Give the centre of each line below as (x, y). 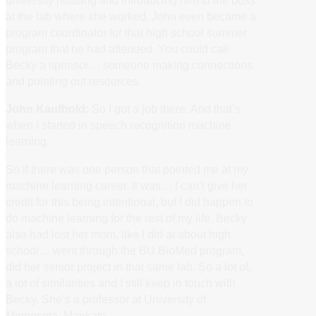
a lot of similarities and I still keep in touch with (121, 282)
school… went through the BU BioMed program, (125, 250)
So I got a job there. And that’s (165, 109)
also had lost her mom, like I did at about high (118, 234)
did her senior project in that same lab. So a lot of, (128, 266)
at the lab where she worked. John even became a (131, 17)
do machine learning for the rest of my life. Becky (126, 218)
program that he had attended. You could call (117, 49)
